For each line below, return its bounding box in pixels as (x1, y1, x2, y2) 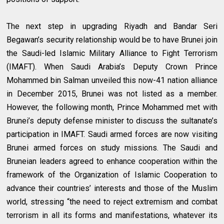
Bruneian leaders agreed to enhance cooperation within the (6, 156, 217, 166)
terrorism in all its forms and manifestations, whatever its (6, 210, 217, 220)
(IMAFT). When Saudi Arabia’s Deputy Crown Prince (6, 62, 217, 72)
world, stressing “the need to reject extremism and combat (6, 197, 217, 207)
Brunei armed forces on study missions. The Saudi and (6, 143, 217, 153)
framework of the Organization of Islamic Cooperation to (6, 170, 217, 180)
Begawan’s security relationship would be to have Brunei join (6, 35, 217, 45)
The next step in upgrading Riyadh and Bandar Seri (6, 21, 217, 31)
